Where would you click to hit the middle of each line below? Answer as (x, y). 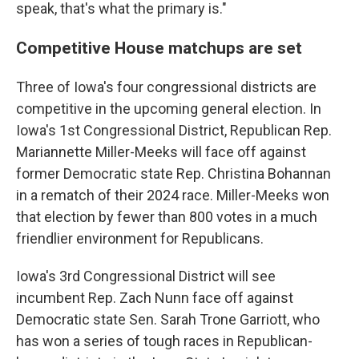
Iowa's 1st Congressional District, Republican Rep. (174, 130)
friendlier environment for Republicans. (140, 238)
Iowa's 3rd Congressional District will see (146, 276)
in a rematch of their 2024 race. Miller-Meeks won (173, 195)
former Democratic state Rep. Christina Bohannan (173, 173)
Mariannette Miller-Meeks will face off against (161, 151)
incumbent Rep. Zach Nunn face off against (155, 297)
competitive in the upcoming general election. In (169, 108)
